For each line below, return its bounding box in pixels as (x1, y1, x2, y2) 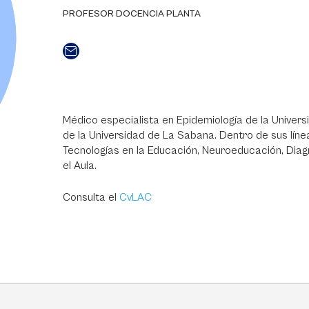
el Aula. (62, 159, 97, 172)
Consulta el (62, 191, 119, 203)
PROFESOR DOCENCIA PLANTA (62, 8, 201, 19)
